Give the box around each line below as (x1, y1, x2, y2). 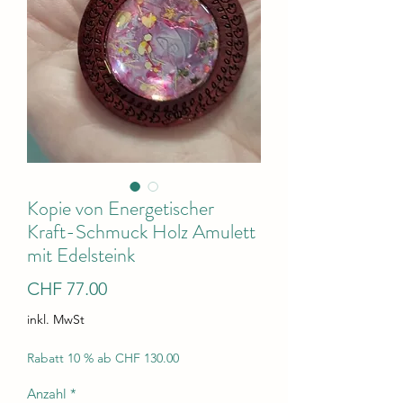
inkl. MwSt (27, 311, 85, 327)
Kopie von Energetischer (27, 194, 214, 222)
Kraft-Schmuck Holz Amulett (27, 218, 255, 246)
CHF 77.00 (27, 278, 107, 300)
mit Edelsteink (27, 241, 135, 269)
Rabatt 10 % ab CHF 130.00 (27, 350, 179, 366)
